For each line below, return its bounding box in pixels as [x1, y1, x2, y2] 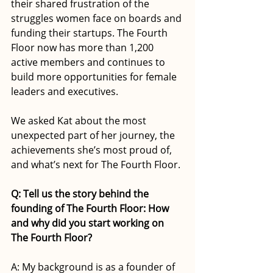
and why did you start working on [11, 216, 166, 230]
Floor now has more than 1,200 [11, 41, 156, 55]
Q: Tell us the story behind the [11, 187, 151, 201]
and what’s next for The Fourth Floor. [11, 158, 180, 172]
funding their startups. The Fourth [11, 26, 170, 40]
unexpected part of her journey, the [11, 129, 177, 143]
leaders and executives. [11, 85, 118, 99]
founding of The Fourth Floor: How [11, 202, 171, 216]
